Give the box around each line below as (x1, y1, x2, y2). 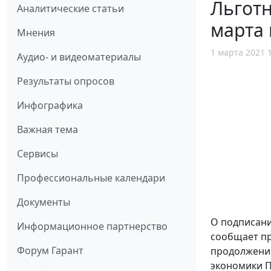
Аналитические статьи (17, 2, 124, 16)
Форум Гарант (17, 244, 83, 258)
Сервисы (17, 147, 58, 161)
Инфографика (17, 99, 83, 113)
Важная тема (17, 123, 78, 137)
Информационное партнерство (17, 220, 168, 233)
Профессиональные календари (17, 171, 165, 185)
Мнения (17, 26, 55, 40)
